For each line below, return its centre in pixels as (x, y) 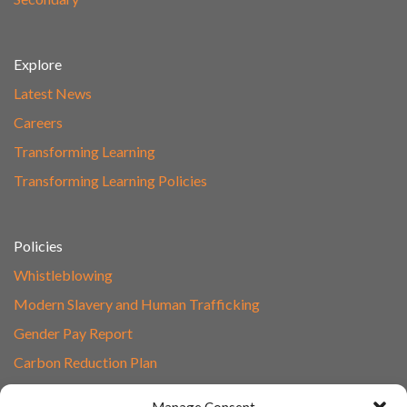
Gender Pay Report (73, 333)
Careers (38, 122)
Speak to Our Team (73, 391)
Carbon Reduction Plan (85, 362)
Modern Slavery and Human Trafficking (137, 303)
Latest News (53, 93)
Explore (38, 64)
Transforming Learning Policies (110, 180)
